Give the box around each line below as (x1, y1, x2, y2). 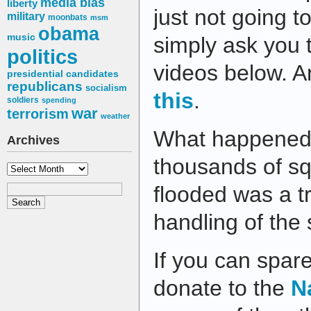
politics (7, 45, 78, 69)
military (7, 10, 45, 23)
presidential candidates (7, 69, 119, 80)
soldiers (7, 95, 39, 106)
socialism (85, 83, 127, 94)
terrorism (7, 106, 69, 122)
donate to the (153, 276, 291, 301)
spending (42, 96, 76, 105)
